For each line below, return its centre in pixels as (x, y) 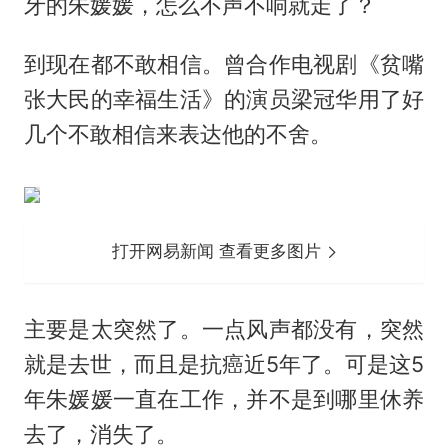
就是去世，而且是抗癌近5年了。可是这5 (224, 364)
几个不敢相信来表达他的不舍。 (177, 134)
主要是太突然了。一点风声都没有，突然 (224, 329)
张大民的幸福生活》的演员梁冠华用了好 (224, 99)
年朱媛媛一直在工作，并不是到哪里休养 (224, 399)
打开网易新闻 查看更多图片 (219, 251)
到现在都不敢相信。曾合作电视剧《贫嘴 (224, 64)
